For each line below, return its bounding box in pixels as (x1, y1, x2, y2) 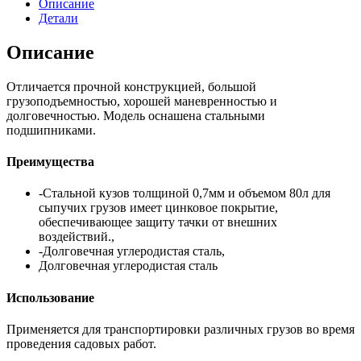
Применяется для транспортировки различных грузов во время (6, 322, 355, 336)
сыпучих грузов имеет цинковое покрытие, (39, 201, 278, 215)
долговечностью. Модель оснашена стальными (6, 108, 265, 122)
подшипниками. (6, 122, 96, 137)
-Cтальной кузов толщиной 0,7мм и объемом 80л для (39, 186, 330, 201)
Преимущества (6, 155, 94, 169)
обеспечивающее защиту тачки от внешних (39, 215, 277, 230)
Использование (6, 290, 94, 305)
